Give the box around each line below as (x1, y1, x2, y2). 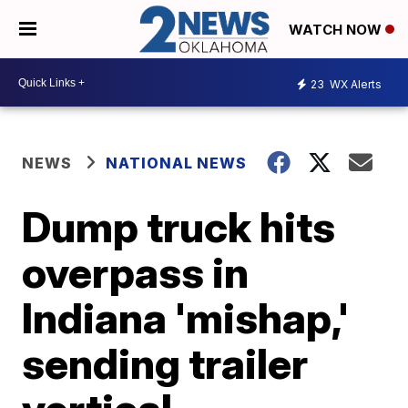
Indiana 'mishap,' (22, 292, 350, 344)
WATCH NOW (289, 21, 385, 39)
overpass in (22, 247, 250, 299)
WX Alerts (327, 76, 382, 91)
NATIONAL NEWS (106, 154, 248, 173)
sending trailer (22, 338, 309, 390)
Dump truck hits (22, 201, 336, 253)
